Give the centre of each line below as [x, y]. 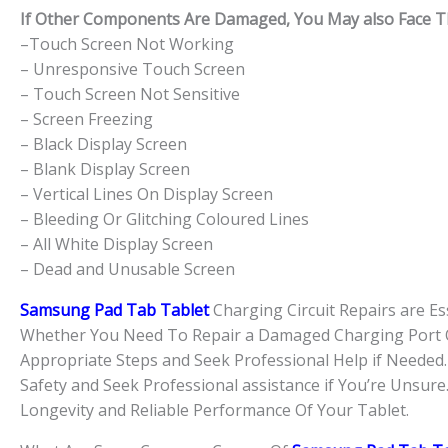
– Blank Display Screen [105, 168]
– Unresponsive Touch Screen [132, 68]
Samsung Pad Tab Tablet [116, 309]
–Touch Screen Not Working [127, 43]
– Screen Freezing [86, 118]
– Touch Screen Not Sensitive [130, 93]
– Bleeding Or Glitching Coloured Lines [164, 218]
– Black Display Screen [103, 143]
